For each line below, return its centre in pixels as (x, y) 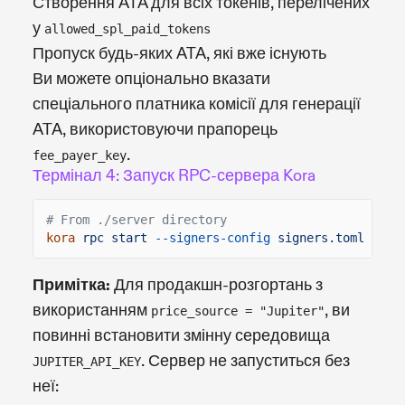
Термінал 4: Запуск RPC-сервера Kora (174, 175)
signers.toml (321, 237)
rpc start (115, 237)
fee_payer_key (80, 155)
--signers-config (212, 237)
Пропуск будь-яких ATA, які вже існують (179, 53)
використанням (92, 310)
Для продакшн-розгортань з (217, 285)
